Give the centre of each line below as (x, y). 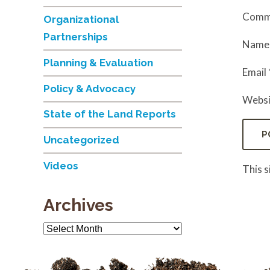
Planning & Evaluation (98, 63)
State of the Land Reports (110, 114)
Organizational (81, 20)
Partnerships (76, 37)
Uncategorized (81, 140)
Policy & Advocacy (89, 89)
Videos (61, 166)
